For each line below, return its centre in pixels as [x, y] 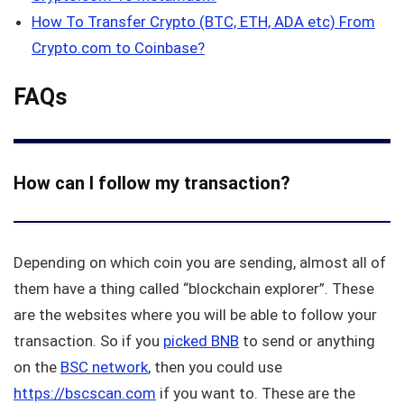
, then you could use [215, 367]
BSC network [104, 367]
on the [37, 367]
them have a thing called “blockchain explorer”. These [194, 289]
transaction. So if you [88, 341]
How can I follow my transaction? [152, 184]
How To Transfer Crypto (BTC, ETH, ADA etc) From [203, 22]
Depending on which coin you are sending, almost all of [200, 263]
